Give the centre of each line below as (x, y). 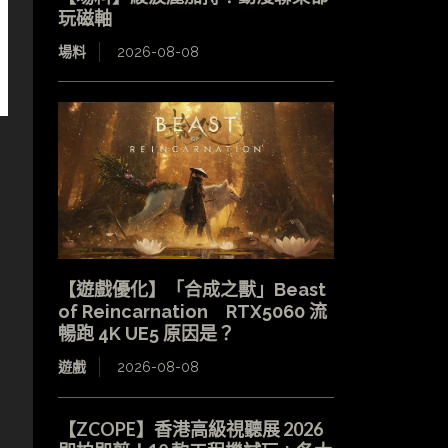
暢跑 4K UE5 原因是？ (146, 334)
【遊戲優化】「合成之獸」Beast (191, 290)
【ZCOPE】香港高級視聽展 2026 (190, 429)
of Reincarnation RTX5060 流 (192, 312)
